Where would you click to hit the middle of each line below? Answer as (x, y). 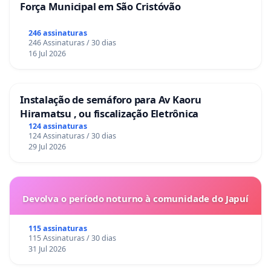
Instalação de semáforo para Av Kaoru (111, 100)
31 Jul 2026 (47, 249)
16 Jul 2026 (47, 54)
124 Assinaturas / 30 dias (72, 136)
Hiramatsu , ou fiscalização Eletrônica (109, 114)
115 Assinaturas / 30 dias (72, 238)
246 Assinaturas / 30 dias (72, 43)
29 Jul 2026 (47, 147)
